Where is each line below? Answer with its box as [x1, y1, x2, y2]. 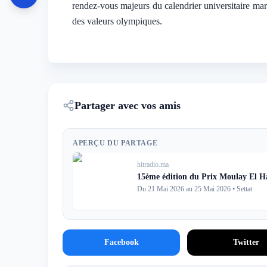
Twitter [233, 238, 260, 247]
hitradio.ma [137, 160, 169, 169]
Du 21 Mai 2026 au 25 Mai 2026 [137, 185, 231, 193]
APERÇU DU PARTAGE [73, 139, 158, 147]
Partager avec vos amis [74, 100, 181, 111]
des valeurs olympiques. [72, 16, 162, 26]
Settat [237, 185, 252, 193]
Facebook [104, 238, 139, 247]
